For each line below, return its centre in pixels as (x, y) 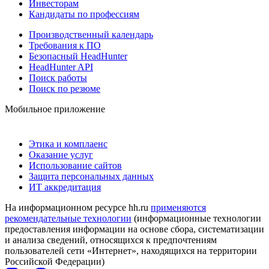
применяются (178, 207)
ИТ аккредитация (65, 187)
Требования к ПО (65, 45)
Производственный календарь (91, 34)
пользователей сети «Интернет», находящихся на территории (131, 250)
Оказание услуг (61, 154)
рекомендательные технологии (68, 218)
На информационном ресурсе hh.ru (78, 207)
